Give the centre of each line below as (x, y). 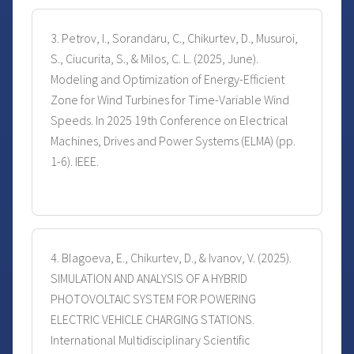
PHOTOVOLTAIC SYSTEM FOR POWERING (153, 299)
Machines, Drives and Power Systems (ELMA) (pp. (173, 141)
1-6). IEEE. (75, 162)
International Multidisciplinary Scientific (151, 340)
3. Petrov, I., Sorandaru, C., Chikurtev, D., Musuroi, (174, 38)
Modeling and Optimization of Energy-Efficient (168, 79)
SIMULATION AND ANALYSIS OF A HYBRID (149, 279)
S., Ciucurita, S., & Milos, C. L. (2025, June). (154, 59)
